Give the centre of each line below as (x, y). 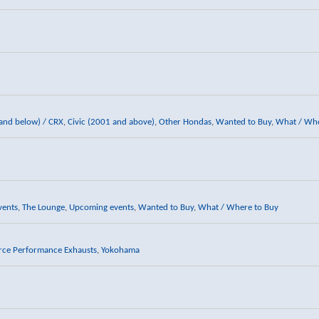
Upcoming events (101, 207)
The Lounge (43, 207)
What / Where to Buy (238, 207)
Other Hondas (185, 122)
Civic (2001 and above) (111, 122)
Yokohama (120, 250)
